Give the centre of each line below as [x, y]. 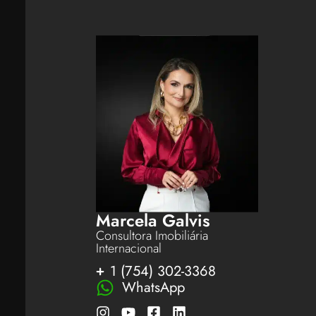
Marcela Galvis [153, 220]
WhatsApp [154, 288]
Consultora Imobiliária [152, 235]
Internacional [128, 248]
